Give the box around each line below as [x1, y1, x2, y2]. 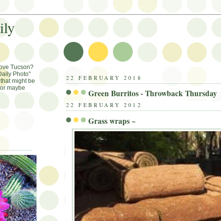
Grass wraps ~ [88, 115, 136, 126]
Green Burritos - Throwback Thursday [88, 88, 217, 99]
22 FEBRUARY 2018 [66, 74, 143, 81]
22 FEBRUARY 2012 [66, 101, 143, 109]
